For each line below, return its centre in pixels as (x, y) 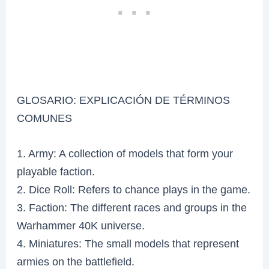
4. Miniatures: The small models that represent (128, 243)
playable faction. (56, 171)
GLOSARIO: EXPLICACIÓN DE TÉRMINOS (124, 100)
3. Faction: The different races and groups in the (132, 207)
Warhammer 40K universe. (81, 225)
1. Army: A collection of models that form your (125, 153)
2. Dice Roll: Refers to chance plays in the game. (134, 189)
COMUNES (45, 118)
